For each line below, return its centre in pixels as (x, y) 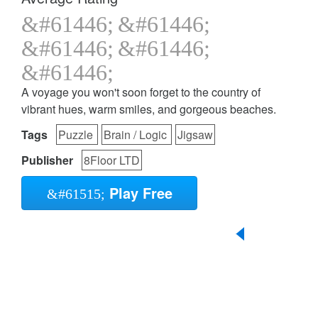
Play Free (138, 193)
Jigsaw (195, 135)
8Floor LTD (112, 160)
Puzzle (77, 135)
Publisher (47, 160)
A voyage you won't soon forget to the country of (141, 92)
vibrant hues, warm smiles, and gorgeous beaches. (149, 109)
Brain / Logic (137, 135)
